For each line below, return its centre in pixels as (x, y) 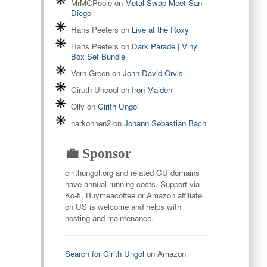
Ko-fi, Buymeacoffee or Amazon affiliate (133, 195)
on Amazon (165, 254)
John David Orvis (153, 73)
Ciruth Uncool (94, 90)
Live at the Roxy (160, 30)
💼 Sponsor (98, 154)
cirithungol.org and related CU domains (132, 173)
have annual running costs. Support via (132, 184)
